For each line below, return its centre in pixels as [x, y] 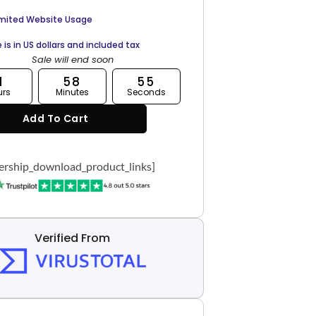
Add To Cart [55, 118]
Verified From [73, 238]
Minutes [72, 92]
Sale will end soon [72, 60]
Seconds [146, 92]
